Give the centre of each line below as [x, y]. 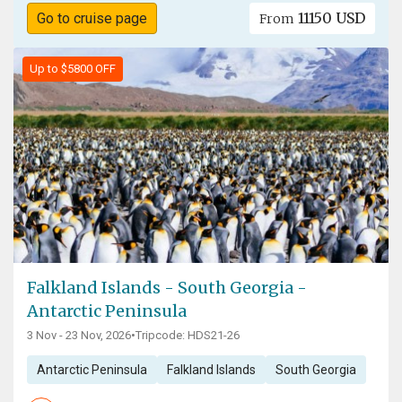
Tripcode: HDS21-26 [188, 336]
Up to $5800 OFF [73, 69]
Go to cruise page [92, 19]
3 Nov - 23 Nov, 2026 [79, 336]
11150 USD [330, 18]
